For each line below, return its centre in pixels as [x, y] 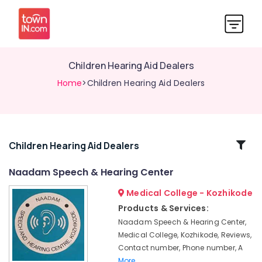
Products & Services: [163, 208]
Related [40, 145]
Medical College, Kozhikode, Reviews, [185, 235]
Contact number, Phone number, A [180, 248]
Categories [40, 159]
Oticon [21, 246]
